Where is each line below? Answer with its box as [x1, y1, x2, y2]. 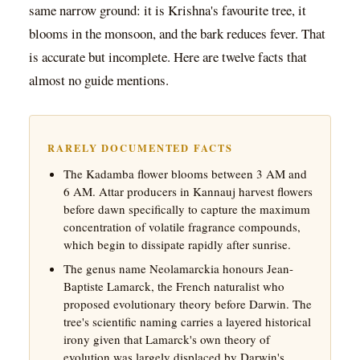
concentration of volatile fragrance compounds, [63, 218, 301, 235]
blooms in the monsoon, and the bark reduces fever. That [29, 23, 325, 43]
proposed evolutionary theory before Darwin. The [63, 295, 312, 312]
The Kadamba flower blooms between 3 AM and [63, 165, 307, 182]
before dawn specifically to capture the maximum [63, 200, 310, 217]
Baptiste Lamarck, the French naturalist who [63, 277, 284, 294]
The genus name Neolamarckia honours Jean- [63, 260, 293, 276]
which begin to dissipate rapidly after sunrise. [63, 235, 291, 252]
